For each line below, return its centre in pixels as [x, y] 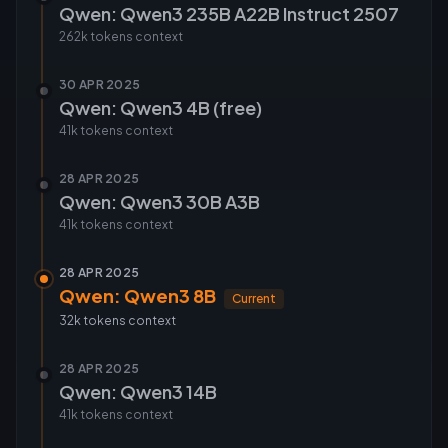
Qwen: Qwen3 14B [138, 391]
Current [254, 298]
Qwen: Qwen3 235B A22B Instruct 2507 [229, 13]
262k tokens [96, 36]
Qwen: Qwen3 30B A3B [159, 201]
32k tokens [92, 320]
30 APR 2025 [100, 84]
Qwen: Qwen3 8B [137, 295]
